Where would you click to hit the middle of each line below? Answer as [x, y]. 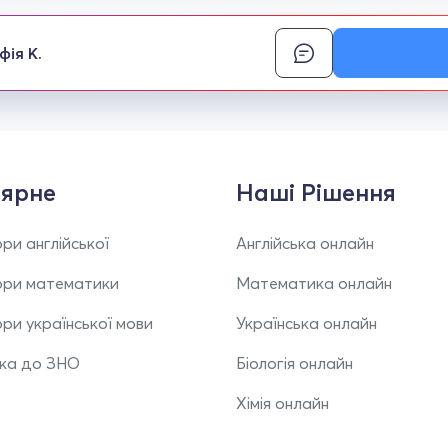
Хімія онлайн [282, 403]
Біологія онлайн [294, 363]
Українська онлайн [306, 323]
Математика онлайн [314, 283]
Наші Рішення [316, 192]
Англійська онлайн [305, 243]
